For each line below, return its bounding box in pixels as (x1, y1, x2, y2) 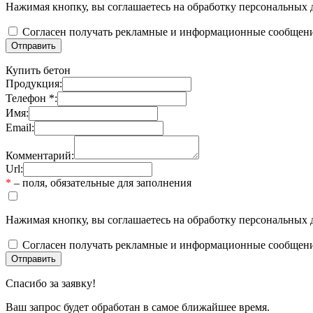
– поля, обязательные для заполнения (11, 176, 191, 189)
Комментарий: (6, 149, 74, 161)
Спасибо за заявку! (6, 277, 96, 289)
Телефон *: (6, 92, 57, 104)
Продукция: (6, 77, 62, 89)
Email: (6, 121, 34, 133)
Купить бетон (6, 64, 71, 76)
